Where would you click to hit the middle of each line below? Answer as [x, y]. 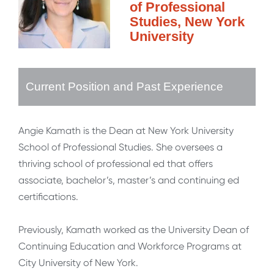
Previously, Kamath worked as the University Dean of [134, 230]
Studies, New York [187, 22]
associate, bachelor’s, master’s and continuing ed [129, 180]
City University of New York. [78, 263]
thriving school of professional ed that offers [116, 164]
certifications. [48, 197]
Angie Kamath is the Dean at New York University [126, 131]
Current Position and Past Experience [124, 87]
